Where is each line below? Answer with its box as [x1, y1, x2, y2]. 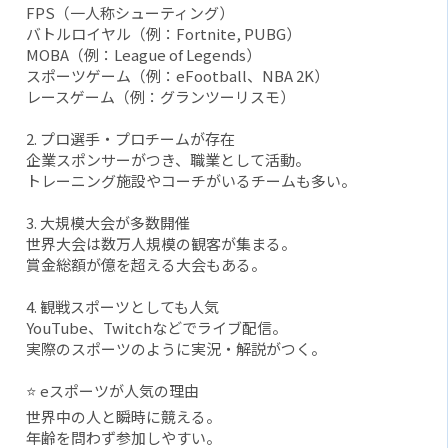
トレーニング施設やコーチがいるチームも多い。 [26, 170, 357, 192]
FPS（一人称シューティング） [26, 2, 235, 24]
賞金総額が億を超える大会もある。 [26, 254, 267, 276]
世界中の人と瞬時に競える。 [26, 406, 222, 428]
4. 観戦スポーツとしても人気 [26, 296, 220, 318]
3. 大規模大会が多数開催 [26, 212, 191, 234]
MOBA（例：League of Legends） [26, 44, 262, 66]
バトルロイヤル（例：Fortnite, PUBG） [26, 23, 302, 45]
